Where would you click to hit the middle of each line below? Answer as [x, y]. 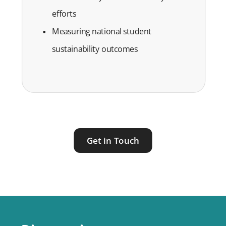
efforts [67, 14]
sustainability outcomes [95, 49]
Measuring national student [102, 31]
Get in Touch [113, 140]
